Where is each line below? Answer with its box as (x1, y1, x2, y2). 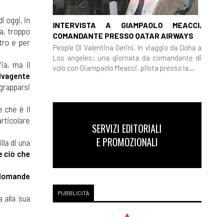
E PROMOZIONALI (96, 135, 158, 149)
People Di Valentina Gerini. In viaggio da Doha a (52, 43, 201, 52)
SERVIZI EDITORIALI (92, 121, 162, 136)
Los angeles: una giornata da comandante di (52, 53, 201, 62)
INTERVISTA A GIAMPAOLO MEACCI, (52, 20, 201, 30)
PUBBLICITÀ (57, 189, 89, 196)
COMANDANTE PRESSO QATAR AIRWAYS (52, 31, 193, 40)
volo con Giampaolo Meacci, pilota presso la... (52, 63, 194, 72)
